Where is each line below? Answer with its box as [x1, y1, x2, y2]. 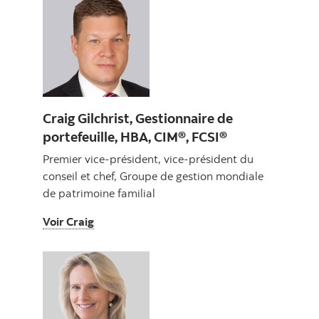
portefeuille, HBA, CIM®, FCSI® [43, 127, 230, 146]
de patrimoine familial [43, 186, 155, 201]
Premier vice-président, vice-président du [43, 152, 253, 167]
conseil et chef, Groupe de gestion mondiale [43, 169, 263, 184]
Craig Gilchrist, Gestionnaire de [43, 109, 233, 127]
